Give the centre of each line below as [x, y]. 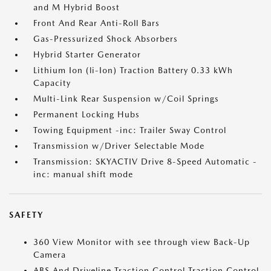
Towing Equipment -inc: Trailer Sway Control [130, 130]
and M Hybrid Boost [77, 7]
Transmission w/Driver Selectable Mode [119, 146]
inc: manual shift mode [83, 174]
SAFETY [26, 215]
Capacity [52, 83]
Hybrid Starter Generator [87, 54]
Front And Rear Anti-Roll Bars [96, 23]
